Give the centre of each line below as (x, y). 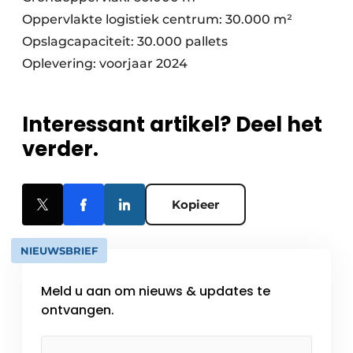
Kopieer (195, 205)
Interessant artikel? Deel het (172, 125)
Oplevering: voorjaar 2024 (105, 64)
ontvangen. (78, 310)
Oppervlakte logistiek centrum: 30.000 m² (157, 20)
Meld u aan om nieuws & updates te (156, 292)
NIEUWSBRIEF (59, 251)
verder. (60, 149)
